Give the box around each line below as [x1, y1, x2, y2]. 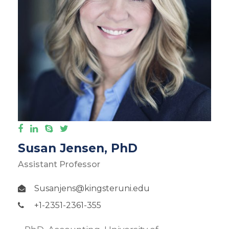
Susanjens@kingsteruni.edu [34, 184, 150, 194]
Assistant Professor [18, 159, 100, 170]
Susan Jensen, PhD [18, 141, 138, 156]
